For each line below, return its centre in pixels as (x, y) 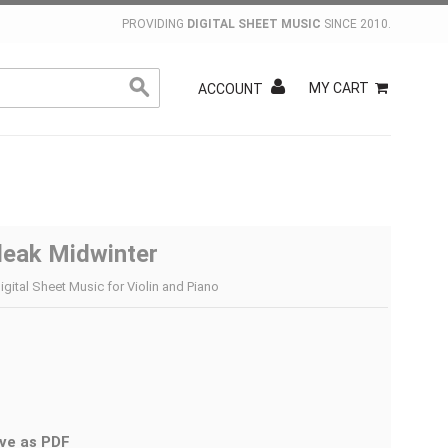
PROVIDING (154, 24)
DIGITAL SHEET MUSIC (254, 24)
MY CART (339, 88)
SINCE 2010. (356, 24)
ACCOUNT (230, 89)
